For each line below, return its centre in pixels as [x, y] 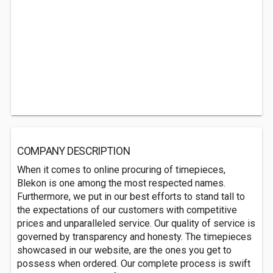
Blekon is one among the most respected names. [121, 183]
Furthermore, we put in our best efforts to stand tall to [131, 197]
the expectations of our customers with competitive [127, 210]
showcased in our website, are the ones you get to [124, 250]
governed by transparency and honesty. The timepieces [134, 237]
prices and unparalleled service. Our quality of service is [136, 223]
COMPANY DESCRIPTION [74, 151]
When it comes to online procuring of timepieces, [121, 170]
